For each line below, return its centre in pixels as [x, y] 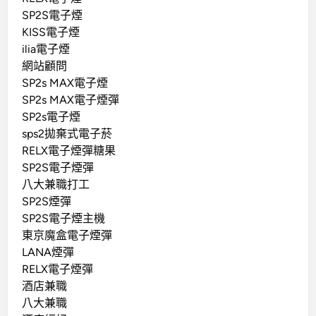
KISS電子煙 [51, 32]
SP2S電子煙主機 [64, 218]
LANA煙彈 [48, 252]
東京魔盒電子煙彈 [67, 235]
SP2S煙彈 [47, 201]
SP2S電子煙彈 [58, 167]
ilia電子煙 [46, 49]
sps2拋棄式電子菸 [67, 133]
